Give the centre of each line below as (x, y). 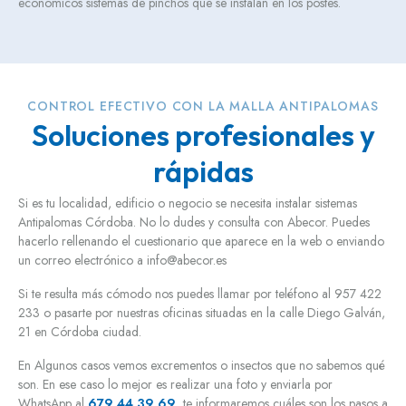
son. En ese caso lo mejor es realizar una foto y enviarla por (175, 385)
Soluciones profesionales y (203, 135)
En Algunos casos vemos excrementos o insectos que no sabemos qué (202, 366)
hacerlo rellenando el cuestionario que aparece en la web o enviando (201, 242)
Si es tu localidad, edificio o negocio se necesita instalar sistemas (188, 203)
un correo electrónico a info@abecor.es (122, 261)
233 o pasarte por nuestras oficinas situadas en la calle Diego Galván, (202, 313)
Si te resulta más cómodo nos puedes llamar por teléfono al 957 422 (200, 294)
